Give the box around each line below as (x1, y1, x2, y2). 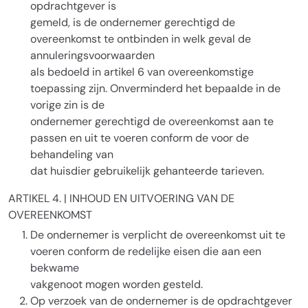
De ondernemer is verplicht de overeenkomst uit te (30, 228, 285, 242)
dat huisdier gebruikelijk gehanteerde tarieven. (30, 164, 264, 178)
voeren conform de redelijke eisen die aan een (30, 244, 261, 258)
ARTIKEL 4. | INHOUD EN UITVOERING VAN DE (8, 191, 234, 206)
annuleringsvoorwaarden (30, 48, 155, 63)
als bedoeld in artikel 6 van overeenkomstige (30, 65, 254, 79)
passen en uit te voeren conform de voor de (30, 131, 249, 145)
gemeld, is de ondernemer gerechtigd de (30, 15, 235, 30)
